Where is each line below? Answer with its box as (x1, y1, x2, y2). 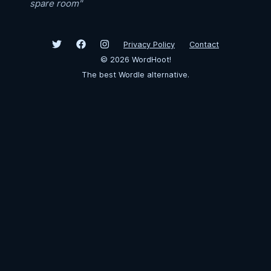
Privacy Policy (123, 40, 175, 49)
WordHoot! (129, 55, 171, 64)
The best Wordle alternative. (82, 70, 189, 79)
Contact (189, 40, 219, 49)
